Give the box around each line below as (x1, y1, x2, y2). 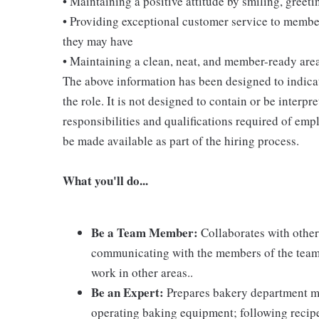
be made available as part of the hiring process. (63, 132, 299, 149)
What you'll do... (63, 171, 148, 189)
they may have (63, 32, 133, 49)
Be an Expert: (91, 283, 164, 301)
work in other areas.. (91, 263, 193, 281)
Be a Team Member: (91, 223, 198, 241)
